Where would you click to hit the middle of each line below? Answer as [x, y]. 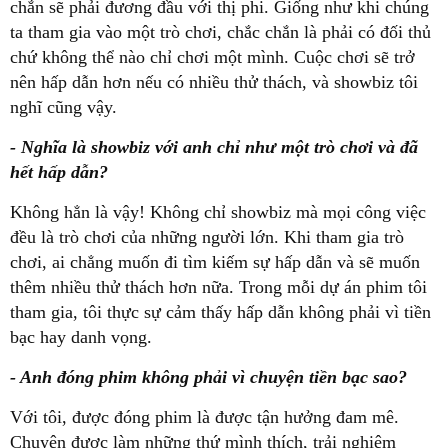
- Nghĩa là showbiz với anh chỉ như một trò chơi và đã [214, 146]
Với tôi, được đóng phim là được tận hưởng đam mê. [204, 416]
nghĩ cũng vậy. [63, 106]
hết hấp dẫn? [59, 171]
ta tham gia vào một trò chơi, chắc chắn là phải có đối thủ [220, 31]
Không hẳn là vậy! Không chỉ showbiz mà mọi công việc [218, 211]
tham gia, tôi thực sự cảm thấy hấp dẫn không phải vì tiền [220, 311]
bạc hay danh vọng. [81, 336]
